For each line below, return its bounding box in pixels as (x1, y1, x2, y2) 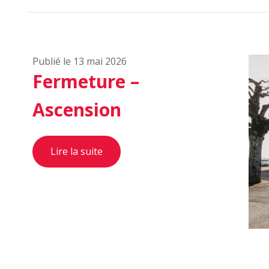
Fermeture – (32, 69, 139, 94)
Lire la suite (50, 145, 103, 158)
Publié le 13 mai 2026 (32, 55, 127, 68)
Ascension (32, 97, 121, 122)
